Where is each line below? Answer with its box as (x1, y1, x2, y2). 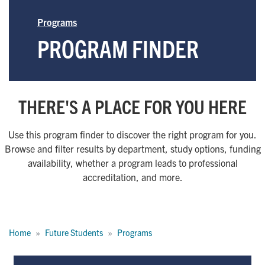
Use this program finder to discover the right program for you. (8, 128, 257, 141)
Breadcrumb (9, 209, 60, 221)
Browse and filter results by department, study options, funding (4, 143, 261, 155)
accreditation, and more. (82, 171, 183, 183)
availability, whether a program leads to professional (27, 157, 238, 169)
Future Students (45, 227, 103, 238)
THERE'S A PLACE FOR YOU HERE (18, 95, 247, 118)
